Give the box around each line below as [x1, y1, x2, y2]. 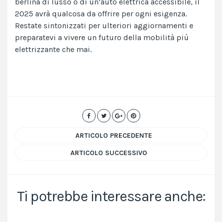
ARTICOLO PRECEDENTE [75, 131, 152, 140]
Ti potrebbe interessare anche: [16, 187, 206, 206]
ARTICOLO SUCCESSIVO [70, 149, 147, 158]
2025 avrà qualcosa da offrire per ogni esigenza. [15, 9, 187, 19]
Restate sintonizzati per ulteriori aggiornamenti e [15, 21, 193, 31]
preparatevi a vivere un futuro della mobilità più [15, 33, 189, 43]
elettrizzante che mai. [15, 45, 92, 55]
